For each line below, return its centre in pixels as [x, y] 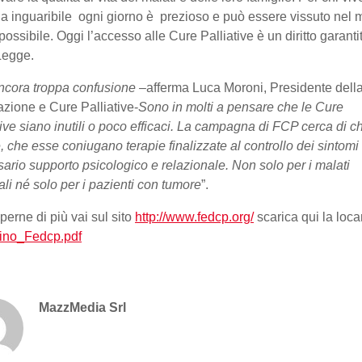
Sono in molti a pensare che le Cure [241, 107]
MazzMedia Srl [82, 308]
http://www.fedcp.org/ [194, 217]
